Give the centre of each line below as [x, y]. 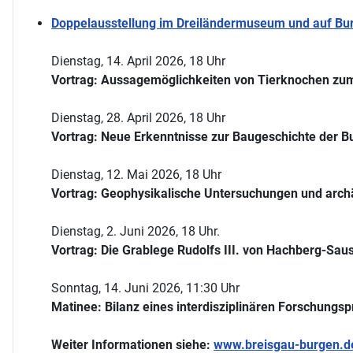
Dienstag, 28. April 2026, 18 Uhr [138, 117]
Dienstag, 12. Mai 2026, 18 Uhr [136, 174]
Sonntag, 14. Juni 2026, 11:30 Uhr [145, 288]
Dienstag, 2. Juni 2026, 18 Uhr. [136, 231]
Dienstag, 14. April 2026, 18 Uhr [138, 61]
